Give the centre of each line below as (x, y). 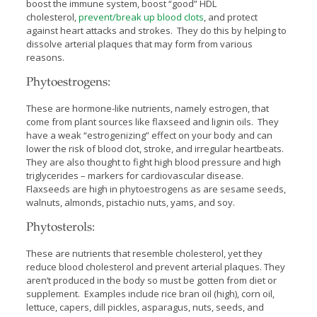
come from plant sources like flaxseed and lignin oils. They (152, 121)
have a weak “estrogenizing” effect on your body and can (149, 135)
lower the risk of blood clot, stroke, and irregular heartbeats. (156, 148)
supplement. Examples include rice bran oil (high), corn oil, (150, 293)
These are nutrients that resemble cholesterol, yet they (144, 253)
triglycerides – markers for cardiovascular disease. (136, 175)
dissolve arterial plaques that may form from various (139, 44)
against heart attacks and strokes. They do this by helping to (156, 30)
